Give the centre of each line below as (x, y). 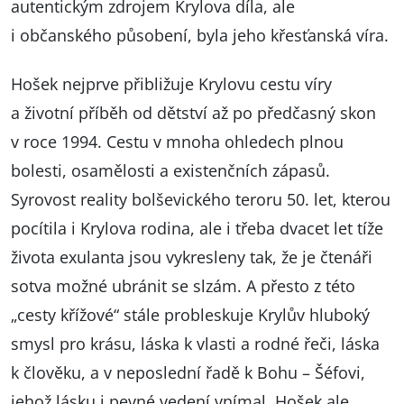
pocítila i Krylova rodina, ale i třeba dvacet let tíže (197, 229)
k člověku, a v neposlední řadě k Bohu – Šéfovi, (188, 373)
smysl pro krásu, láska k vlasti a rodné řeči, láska (195, 344)
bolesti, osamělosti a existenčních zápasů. (170, 171)
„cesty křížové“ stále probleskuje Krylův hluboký (190, 315)
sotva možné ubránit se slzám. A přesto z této (183, 286)
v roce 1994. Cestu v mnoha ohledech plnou (177, 142)
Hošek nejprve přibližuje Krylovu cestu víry (171, 84)
